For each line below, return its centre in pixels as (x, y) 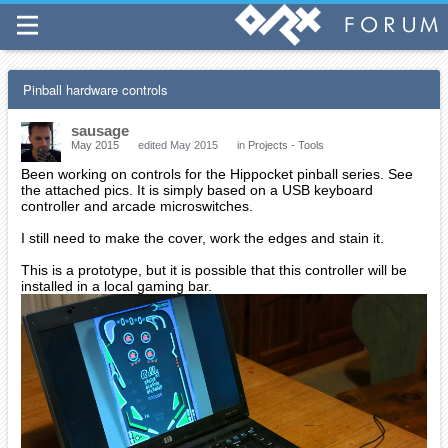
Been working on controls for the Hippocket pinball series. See (217, 174)
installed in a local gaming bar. (116, 286)
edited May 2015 (178, 145)
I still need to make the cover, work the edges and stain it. (202, 238)
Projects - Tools (286, 145)
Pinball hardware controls (95, 89)
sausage (100, 130)
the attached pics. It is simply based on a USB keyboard (197, 190)
